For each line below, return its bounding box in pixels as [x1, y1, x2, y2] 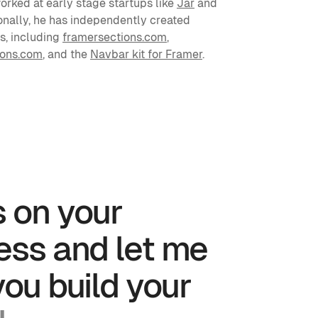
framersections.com [62, 31, 167, 44]
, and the [43, 48, 90, 61]
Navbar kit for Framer [90, 48, 202, 61]
